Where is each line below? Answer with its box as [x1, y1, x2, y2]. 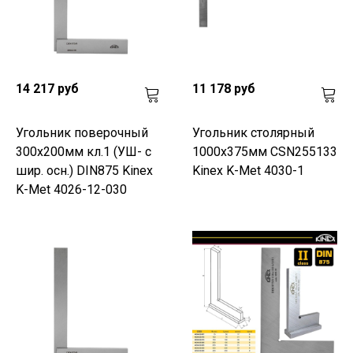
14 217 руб [16, 80, 79, 96]
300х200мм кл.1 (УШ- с [16, 143, 151, 159]
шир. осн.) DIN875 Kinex [16, 162, 153, 178]
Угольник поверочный [16, 124, 148, 140]
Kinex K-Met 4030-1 [192, 162, 304, 178]
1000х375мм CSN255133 [192, 143, 337, 159]
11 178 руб [192, 80, 255, 96]
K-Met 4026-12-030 [16, 181, 127, 197]
